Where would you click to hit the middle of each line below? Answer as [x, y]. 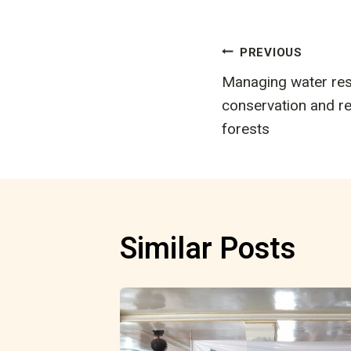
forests [246, 129]
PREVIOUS [271, 52]
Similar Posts [208, 249]
